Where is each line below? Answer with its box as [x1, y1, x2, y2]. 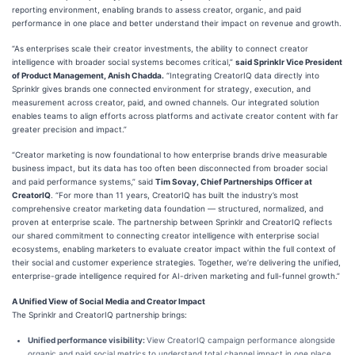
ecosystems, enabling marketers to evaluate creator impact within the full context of [12, 244, 336, 254]
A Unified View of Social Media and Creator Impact [12, 296, 205, 306]
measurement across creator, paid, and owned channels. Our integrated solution [12, 97, 319, 107]
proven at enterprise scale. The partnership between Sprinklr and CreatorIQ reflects [12, 217, 332, 227]
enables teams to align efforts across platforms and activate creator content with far [12, 111, 338, 120]
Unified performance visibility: [28, 335, 147, 345]
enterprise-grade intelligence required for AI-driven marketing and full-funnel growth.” [12, 271, 340, 281]
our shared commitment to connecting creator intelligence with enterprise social [12, 231, 319, 240]
